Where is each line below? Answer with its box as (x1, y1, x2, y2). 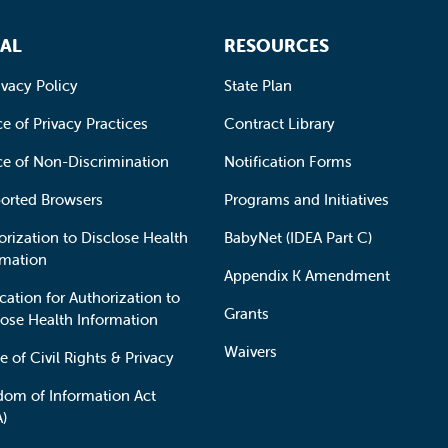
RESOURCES (224, 34, 329, 57)
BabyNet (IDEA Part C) (224, 228, 372, 247)
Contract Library (224, 114, 335, 133)
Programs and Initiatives (224, 190, 389, 209)
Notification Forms (224, 152, 352, 171)
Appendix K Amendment (224, 266, 390, 285)
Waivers (224, 342, 277, 361)
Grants (224, 304, 269, 323)
